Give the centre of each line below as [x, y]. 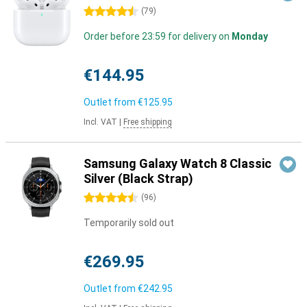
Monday [250, 36]
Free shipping [148, 122]
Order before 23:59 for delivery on [158, 36]
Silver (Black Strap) [138, 179]
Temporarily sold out [129, 223]
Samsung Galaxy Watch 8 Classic [177, 163]
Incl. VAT [100, 122]
